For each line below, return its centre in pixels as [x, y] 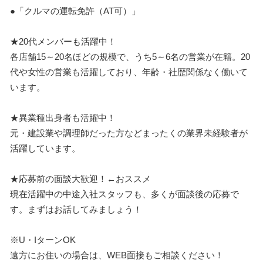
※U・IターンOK [43, 240]
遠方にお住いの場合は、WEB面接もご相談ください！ [117, 255]
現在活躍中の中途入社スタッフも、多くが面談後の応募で [124, 194]
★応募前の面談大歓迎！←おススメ [80, 179]
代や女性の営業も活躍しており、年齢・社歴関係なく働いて [129, 72]
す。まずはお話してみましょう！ [76, 209]
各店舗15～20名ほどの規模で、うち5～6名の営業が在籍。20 [130, 57]
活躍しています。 [45, 148]
